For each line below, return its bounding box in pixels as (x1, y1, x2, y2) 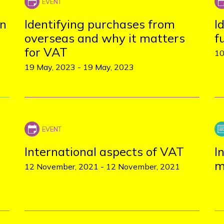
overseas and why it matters (24, 30, 185, 45)
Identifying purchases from (24, 16, 175, 31)
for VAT (24, 44, 67, 59)
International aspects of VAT (24, 144, 184, 159)
